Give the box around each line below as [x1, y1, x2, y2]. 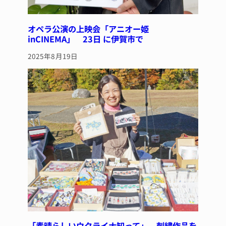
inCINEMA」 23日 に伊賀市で [27, 32, 143, 45]
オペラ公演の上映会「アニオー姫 [27, 22, 149, 35]
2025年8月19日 [27, 51, 78, 62]
